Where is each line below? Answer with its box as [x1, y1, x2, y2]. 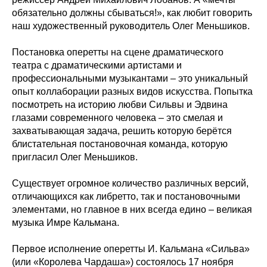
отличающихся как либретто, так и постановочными [12, 191, 240, 202]
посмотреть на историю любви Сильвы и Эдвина [12, 100, 228, 110]
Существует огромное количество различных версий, [12, 178, 249, 189]
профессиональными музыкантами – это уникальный [12, 73, 248, 84]
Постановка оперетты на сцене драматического [12, 47, 223, 58]
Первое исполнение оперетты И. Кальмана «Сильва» [12, 244, 250, 254]
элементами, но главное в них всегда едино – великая [12, 204, 252, 215]
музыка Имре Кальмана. [12, 218, 119, 228]
